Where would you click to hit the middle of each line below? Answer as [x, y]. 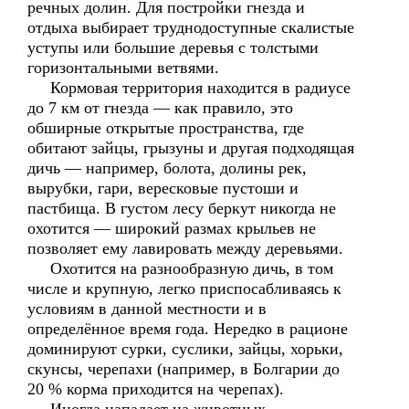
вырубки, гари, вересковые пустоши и [163, 188]
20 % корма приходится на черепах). [156, 389]
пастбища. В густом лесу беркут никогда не [182, 208]
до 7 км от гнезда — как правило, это [160, 108]
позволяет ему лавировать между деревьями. [185, 248]
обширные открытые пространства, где [166, 128]
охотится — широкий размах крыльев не [172, 228]
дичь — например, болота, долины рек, [167, 168]
